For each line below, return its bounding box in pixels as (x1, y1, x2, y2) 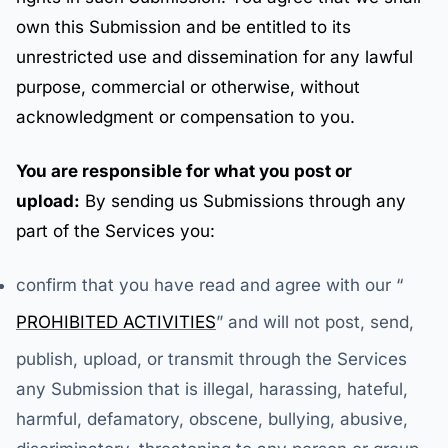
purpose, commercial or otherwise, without (16, 77, 360, 97)
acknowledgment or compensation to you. (16, 107, 355, 127)
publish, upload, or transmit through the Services (16, 349, 407, 369)
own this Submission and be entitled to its (16, 17, 351, 37)
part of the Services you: (16, 221, 215, 241)
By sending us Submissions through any (80, 191, 406, 211)
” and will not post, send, (216, 312, 414, 332)
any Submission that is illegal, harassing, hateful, (16, 379, 408, 399)
